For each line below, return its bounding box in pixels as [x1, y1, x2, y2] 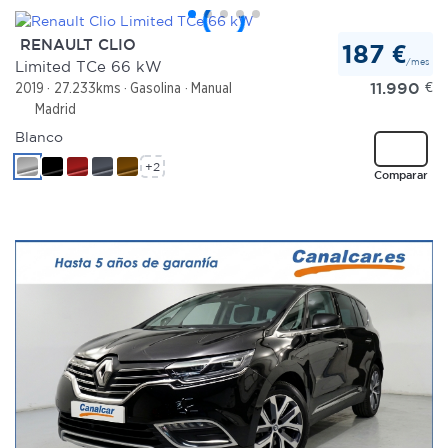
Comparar [373, 167, 428, 181]
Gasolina [130, 79, 182, 96]
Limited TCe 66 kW [15, 57, 162, 75]
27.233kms [53, 79, 121, 96]
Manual [190, 79, 232, 96]
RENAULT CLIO [15, 35, 136, 53]
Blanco [15, 129, 63, 146]
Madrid [31, 101, 76, 118]
